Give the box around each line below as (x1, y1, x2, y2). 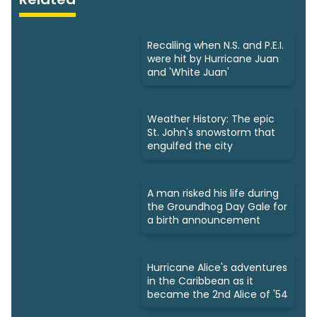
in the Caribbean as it (147, 273, 253, 288)
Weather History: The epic (147, 112, 275, 127)
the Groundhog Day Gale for (147, 200, 287, 214)
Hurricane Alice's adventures (147, 260, 287, 275)
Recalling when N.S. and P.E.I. (147, 38, 284, 52)
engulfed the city (147, 139, 233, 154)
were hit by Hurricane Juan (147, 51, 279, 66)
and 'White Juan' (147, 64, 229, 79)
